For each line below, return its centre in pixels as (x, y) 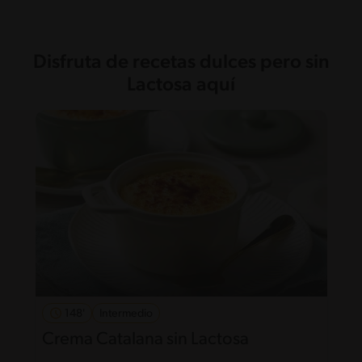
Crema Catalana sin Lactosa (145, 339)
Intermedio (126, 314)
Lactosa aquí (181, 85)
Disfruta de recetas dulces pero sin (181, 63)
